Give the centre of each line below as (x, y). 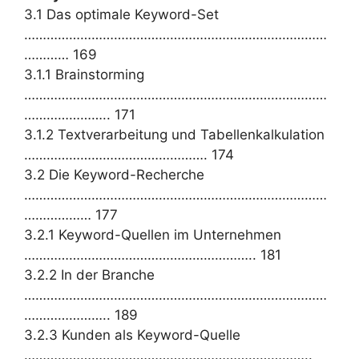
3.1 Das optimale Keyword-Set (121, 14)
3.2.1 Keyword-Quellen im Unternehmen (153, 234)
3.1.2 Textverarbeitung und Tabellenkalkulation (174, 134)
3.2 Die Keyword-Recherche (114, 174)
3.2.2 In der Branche (89, 274)
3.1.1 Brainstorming (84, 74)
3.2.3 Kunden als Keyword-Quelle (132, 335)
